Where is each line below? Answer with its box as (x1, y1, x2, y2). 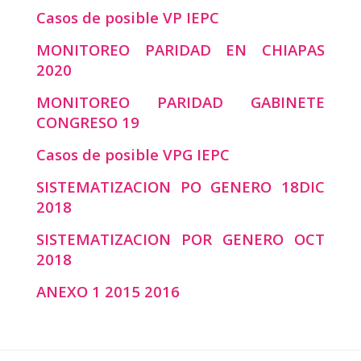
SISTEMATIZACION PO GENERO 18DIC (35, 176, 326, 197)
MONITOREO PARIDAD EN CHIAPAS (35, 39, 326, 60)
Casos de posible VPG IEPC (35, 143, 230, 164)
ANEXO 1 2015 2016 (35, 280, 180, 301)
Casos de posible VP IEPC (35, 6, 219, 27)
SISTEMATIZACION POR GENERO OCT (35, 228, 326, 249)
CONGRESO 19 (35, 111, 139, 132)
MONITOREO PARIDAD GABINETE (35, 91, 326, 112)
